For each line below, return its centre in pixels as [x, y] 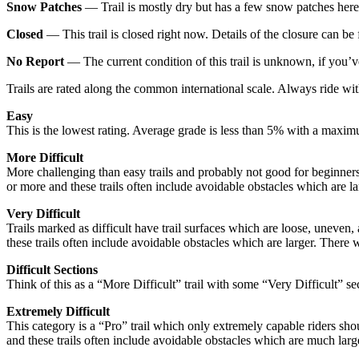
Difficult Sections [52, 269]
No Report [35, 61]
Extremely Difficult [58, 311]
